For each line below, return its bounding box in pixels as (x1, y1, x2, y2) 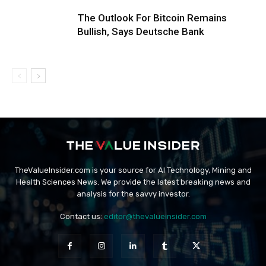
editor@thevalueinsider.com (103, 212, 207, 221)
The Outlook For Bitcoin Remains (77, 11, 227, 24)
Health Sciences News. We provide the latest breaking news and (15, 178, 251, 187)
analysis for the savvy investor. (76, 189, 190, 199)
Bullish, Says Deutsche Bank (77, 25, 204, 37)
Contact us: (59, 212, 104, 221)
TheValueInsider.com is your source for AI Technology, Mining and (14, 166, 252, 175)
